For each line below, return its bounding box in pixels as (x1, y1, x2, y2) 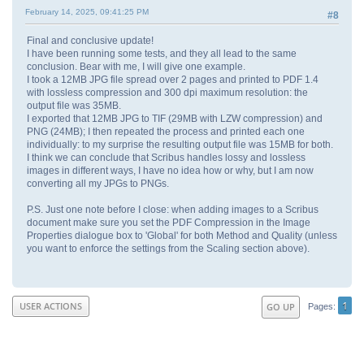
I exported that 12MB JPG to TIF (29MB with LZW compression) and (27, 112, 323, 124)
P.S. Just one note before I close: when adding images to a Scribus (27, 203, 318, 215)
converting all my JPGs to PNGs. (27, 177, 169, 189)
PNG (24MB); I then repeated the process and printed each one (27, 125, 305, 137)
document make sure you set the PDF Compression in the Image (27, 216, 310, 228)
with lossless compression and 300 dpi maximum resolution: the (27, 86, 308, 98)
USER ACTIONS (19, 299, 82, 312)
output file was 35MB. (27, 99, 121, 111)
